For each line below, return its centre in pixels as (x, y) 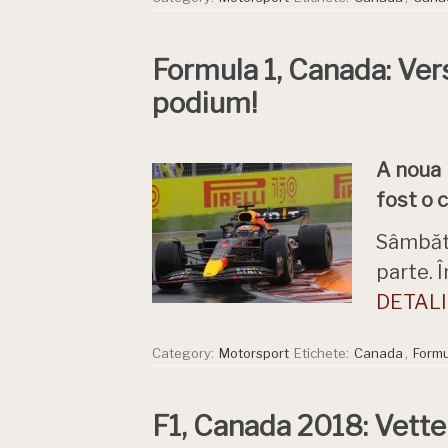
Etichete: (323, 353)
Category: (184, 353)
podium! (204, 103)
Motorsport (254, 353)
